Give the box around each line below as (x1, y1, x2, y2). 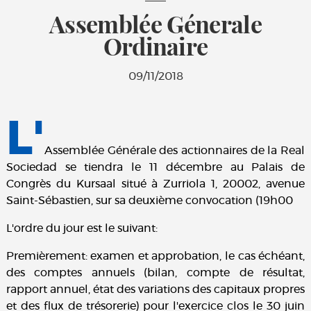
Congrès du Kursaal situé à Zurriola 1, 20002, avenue (6, 178, 305, 190)
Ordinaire (103, 30, 208, 62)
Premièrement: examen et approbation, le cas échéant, (6, 251, 305, 262)
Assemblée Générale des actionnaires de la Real (44, 145, 305, 157)
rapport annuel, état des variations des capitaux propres (6, 284, 305, 296)
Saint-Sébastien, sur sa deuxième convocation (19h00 (6, 195, 293, 207)
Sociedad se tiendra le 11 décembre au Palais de (6, 162, 305, 174)
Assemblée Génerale (49, 8, 262, 40)
